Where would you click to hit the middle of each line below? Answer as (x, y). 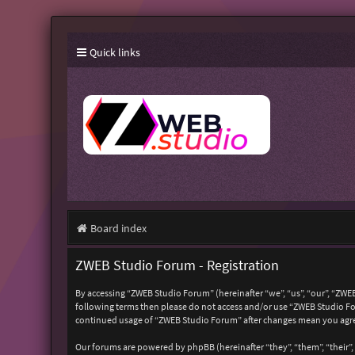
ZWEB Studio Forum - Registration (177, 265)
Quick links (115, 52)
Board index (118, 228)
